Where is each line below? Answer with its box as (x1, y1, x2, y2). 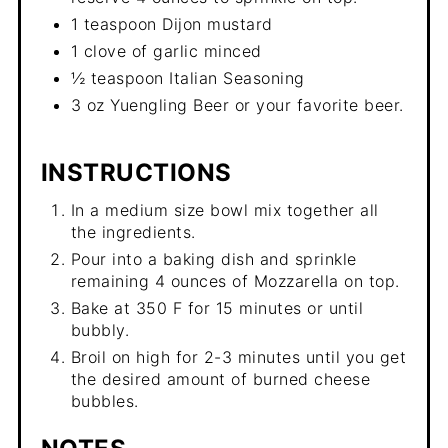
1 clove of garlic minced (70, 40, 262, 61)
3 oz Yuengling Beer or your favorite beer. (70, 94, 404, 115)
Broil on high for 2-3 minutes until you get (70, 346, 407, 367)
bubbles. (70, 390, 139, 411)
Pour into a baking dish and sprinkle (70, 248, 357, 269)
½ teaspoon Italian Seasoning (70, 67, 305, 88)
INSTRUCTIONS (40, 157, 232, 187)
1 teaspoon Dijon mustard (70, 13, 273, 34)
